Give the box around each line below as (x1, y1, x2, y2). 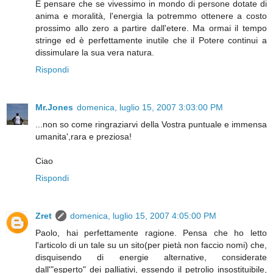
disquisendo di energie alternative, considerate (35, 252, 267, 263)
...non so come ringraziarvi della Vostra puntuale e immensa (35, 119, 267, 130)
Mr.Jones (35, 102, 73, 113)
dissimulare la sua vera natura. (35, 48, 154, 58)
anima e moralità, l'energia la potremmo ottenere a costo (35, 11, 267, 21)
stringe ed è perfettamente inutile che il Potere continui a (35, 35, 267, 46)
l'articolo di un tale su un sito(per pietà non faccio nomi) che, (35, 240, 267, 250)
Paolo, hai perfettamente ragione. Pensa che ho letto (35, 228, 267, 238)
